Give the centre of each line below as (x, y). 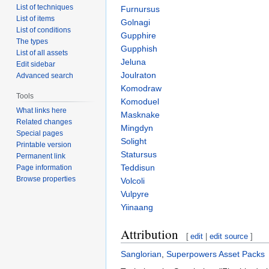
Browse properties (46, 179)
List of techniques (45, 7)
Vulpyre (135, 194)
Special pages (40, 133)
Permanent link (41, 156)
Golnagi (135, 23)
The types (32, 41)
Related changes (44, 122)
